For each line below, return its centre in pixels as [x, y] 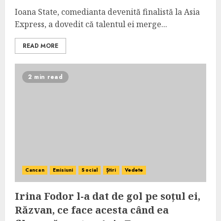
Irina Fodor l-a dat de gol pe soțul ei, [108, 196]
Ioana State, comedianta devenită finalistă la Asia [107, 12]
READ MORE [40, 46]
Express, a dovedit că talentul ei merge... [91, 24]
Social [90, 170]
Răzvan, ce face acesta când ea [92, 210]
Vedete [134, 170]
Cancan [35, 170]
